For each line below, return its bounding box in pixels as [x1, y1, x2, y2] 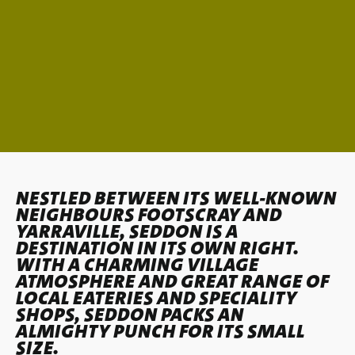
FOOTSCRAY [138, 202, 239, 227]
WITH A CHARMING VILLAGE [16, 252, 258, 277]
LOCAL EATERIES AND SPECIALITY [16, 285, 296, 311]
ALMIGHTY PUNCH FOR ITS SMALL [16, 319, 304, 344]
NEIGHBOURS [16, 202, 138, 227]
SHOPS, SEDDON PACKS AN [16, 302, 243, 327]
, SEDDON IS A [120, 219, 238, 244]
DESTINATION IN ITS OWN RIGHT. [16, 235, 299, 261]
